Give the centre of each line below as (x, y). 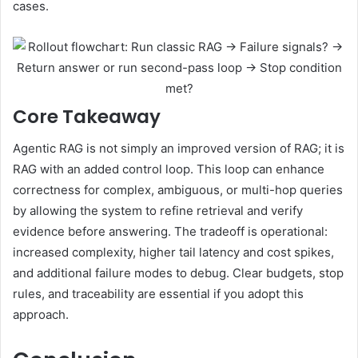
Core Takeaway (87, 116)
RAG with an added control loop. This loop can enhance (169, 169)
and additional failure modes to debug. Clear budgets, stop (178, 273)
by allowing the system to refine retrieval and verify (158, 211)
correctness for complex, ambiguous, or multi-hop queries (178, 190)
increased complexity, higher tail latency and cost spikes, (173, 253)
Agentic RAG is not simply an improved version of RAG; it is (179, 149)
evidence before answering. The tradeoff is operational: (170, 232)
